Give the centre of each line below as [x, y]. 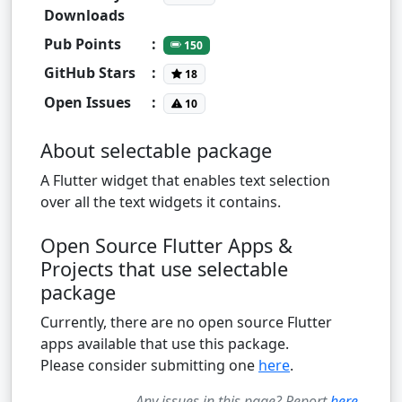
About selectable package [156, 150]
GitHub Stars [90, 72]
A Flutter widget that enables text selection [185, 180]
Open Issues [87, 102]
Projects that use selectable [164, 268]
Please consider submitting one [149, 365]
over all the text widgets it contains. [161, 201]
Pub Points [83, 44]
